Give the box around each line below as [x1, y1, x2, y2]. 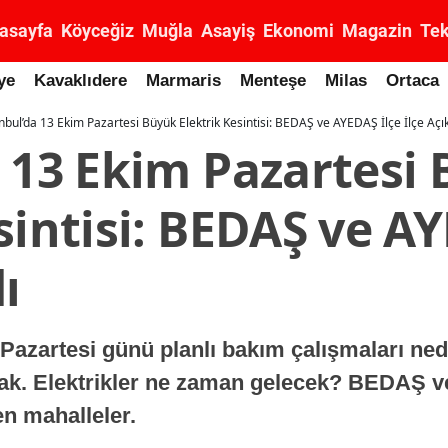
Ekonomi [263, 20, 334, 41]
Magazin [342, 20, 412, 41]
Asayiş [201, 20, 255, 41]
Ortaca [386, 71, 439, 90]
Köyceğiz [61, 20, 134, 41]
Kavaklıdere [34, 71, 127, 90]
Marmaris [146, 71, 221, 90]
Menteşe [240, 71, 306, 90]
